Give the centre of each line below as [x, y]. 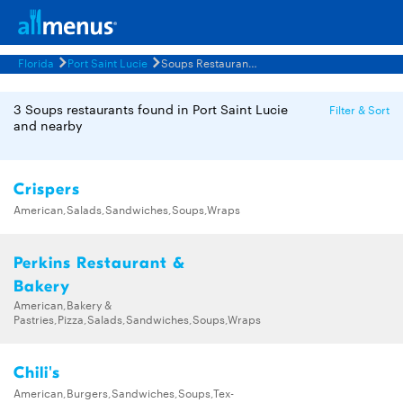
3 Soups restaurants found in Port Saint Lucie [151, 109]
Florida [36, 62]
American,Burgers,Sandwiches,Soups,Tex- [124, 392]
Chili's [37, 373]
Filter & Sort [359, 109]
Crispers [47, 189]
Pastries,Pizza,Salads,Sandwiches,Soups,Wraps [137, 318]
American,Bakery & [63, 304]
